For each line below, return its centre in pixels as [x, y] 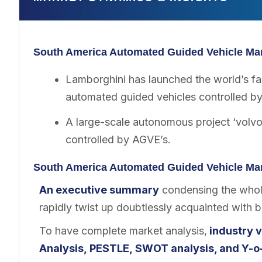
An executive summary [99, 189]
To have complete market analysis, [123, 230]
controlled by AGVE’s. [118, 139]
